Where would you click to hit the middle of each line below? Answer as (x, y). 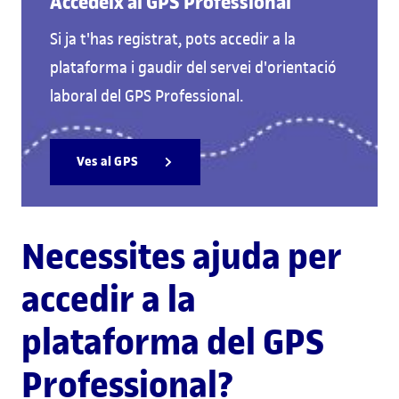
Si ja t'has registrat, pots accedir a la (173, 38)
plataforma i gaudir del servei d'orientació (193, 67)
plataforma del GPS (173, 342)
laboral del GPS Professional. (147, 95)
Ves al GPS (107, 161)
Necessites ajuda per (182, 256)
